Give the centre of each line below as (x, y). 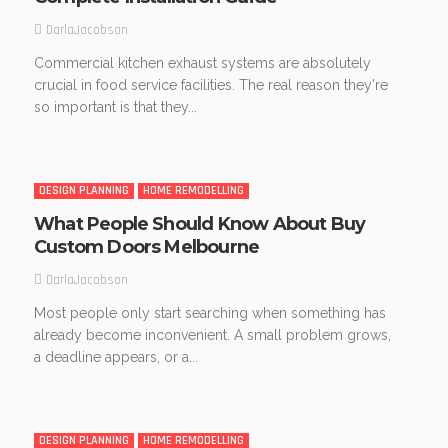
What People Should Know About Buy (200, 224)
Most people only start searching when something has (210, 313)
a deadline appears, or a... (116, 357)
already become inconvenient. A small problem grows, (212, 335)
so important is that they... (115, 107)
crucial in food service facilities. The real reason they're (211, 85)
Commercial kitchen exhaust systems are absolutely (202, 63)
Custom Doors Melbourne (147, 247)
